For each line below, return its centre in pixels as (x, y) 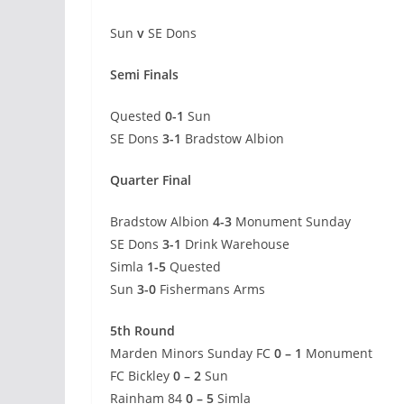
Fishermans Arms (211, 289)
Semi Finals (144, 75)
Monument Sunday (291, 222)
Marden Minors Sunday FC (192, 353)
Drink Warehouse (235, 244)
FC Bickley (142, 376)
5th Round (142, 331)
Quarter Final (151, 180)
